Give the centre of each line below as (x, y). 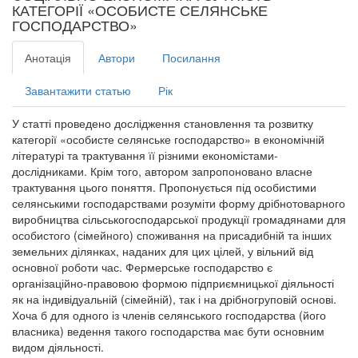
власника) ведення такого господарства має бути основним (168, 330)
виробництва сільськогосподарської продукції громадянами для (179, 219)
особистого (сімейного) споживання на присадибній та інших (172, 235)
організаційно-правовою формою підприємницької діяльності (173, 282)
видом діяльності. (58, 346)
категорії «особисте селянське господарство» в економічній (168, 139)
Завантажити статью (78, 90)
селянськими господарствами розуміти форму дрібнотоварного (179, 203)
